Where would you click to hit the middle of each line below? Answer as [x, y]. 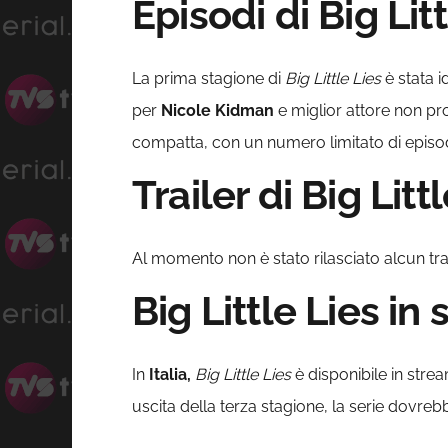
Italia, [170, 375]
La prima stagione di [208, 79]
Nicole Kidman [217, 111]
